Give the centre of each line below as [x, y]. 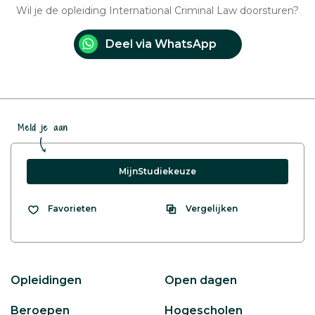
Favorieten [72, 209]
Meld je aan [43, 127]
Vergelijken [212, 208]
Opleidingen [46, 280]
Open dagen [201, 280]
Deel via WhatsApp [161, 44]
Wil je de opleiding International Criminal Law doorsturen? [157, 10]
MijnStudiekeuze [157, 171]
